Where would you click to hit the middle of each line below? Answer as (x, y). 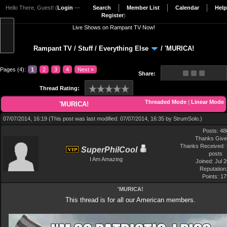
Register (112, 15)
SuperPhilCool (109, 150)
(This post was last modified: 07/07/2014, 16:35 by (111, 119)
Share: (147, 73)
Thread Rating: (60, 88)
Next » (86, 69)
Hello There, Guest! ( (31, 8)
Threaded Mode (166, 102)
